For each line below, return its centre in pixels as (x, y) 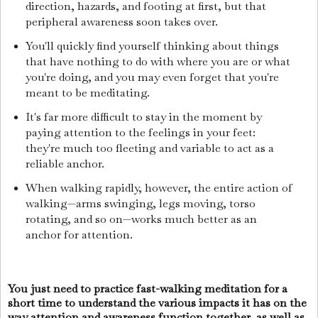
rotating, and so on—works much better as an (141, 219)
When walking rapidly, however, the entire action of (159, 187)
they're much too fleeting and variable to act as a (149, 148)
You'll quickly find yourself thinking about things (152, 45)
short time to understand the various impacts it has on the (157, 303)
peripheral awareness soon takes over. (123, 22)
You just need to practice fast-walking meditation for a (148, 289)
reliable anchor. (66, 163)
